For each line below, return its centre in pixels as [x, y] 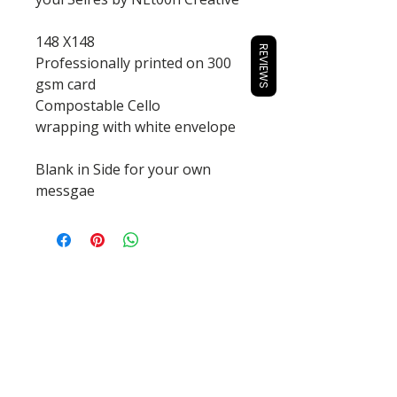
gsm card [66, 85]
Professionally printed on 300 [133, 63]
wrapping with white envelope [136, 127]
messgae [65, 191]
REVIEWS [264, 66]
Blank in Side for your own [123, 170]
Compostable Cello [98, 106]
